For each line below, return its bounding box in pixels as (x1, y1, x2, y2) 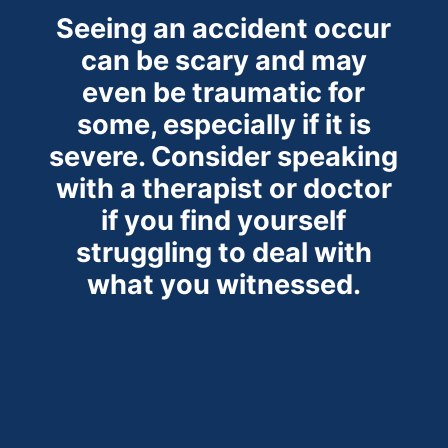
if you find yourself (101, 203, 347, 237)
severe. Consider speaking (49, 139, 399, 173)
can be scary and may (80, 43, 367, 77)
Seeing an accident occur (56, 11, 392, 45)
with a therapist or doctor (55, 171, 392, 205)
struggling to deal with (75, 235, 372, 269)
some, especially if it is (76, 107, 371, 141)
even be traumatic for (82, 75, 366, 109)
